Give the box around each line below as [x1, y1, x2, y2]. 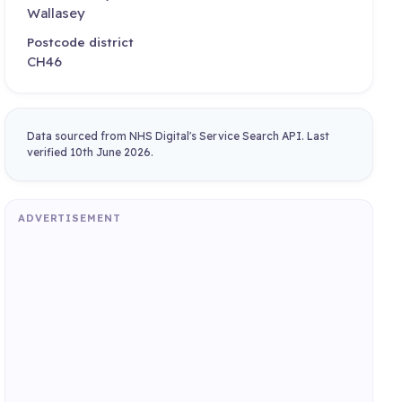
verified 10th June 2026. [27, 144, 154, 159]
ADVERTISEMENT [17, 212, 121, 225]
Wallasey [27, 4, 86, 22]
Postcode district [27, 34, 135, 50]
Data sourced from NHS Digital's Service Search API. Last [27, 128, 330, 143]
